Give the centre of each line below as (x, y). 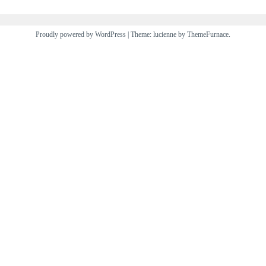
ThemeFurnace (208, 34)
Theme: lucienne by (159, 34)
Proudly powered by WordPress (81, 34)
